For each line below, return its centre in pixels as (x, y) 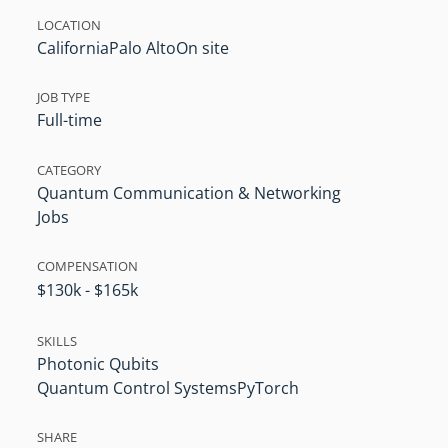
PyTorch (268, 387)
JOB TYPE (64, 97)
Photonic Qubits (98, 363)
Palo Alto (143, 48)
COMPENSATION (88, 265)
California (73, 48)
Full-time (70, 120)
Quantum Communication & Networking (189, 192)
